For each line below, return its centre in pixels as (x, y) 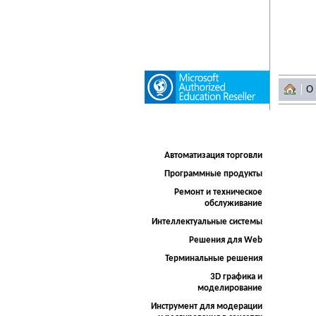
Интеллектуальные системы (207, 222)
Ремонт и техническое (218, 192)
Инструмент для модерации (207, 306)
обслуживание (233, 203)
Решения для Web (226, 240)
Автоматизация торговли (213, 156)
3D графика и (236, 277)
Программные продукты (213, 174)
